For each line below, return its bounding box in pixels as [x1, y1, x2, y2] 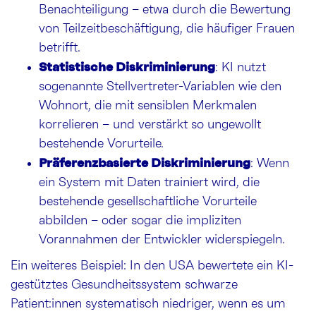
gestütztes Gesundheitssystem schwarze [11, 279, 238, 292]
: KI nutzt [215, 61, 266, 75]
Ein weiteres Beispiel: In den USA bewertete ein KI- [11, 260, 293, 273]
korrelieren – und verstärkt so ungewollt [39, 119, 261, 132]
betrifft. [39, 42, 80, 55]
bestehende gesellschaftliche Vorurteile [39, 195, 257, 209]
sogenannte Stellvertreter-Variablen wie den [39, 80, 281, 94]
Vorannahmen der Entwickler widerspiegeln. [39, 233, 285, 247]
